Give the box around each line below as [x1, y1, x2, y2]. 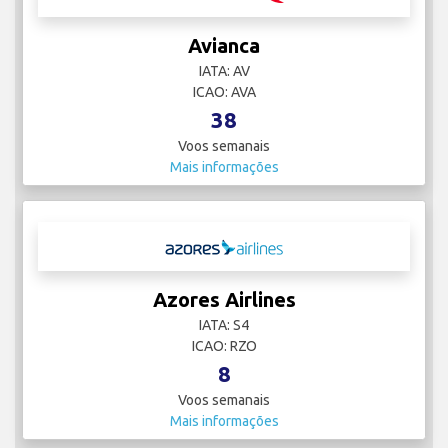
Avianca [188, 34, 260, 58]
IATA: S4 [199, 317, 249, 334]
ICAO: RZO [191, 338, 257, 355]
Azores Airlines [152, 288, 296, 312]
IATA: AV [198, 63, 250, 80]
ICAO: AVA [192, 84, 256, 101]
